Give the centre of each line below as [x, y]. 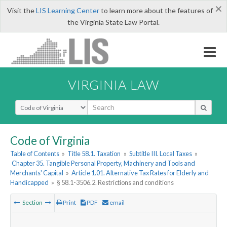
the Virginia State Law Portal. [113, 22]
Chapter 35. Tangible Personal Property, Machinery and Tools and [104, 163]
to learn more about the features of [156, 10]
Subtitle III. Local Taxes [160, 154]
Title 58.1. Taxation [94, 154]
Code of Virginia [50, 140]
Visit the [21, 10]
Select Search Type [45, 104]
